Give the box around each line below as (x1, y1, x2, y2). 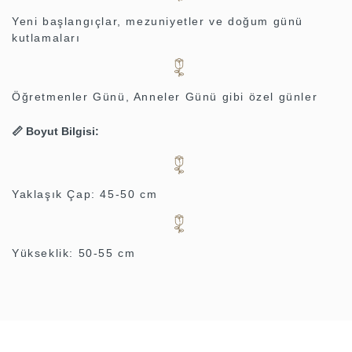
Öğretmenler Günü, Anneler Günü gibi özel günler (12, 90, 318, 104)
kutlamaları (12, 31, 81, 45)
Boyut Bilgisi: (26, 125, 99, 138)
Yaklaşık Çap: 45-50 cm (12, 188, 158, 201)
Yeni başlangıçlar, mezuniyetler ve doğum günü (12, 15, 304, 28)
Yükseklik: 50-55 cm (12, 247, 136, 260)
